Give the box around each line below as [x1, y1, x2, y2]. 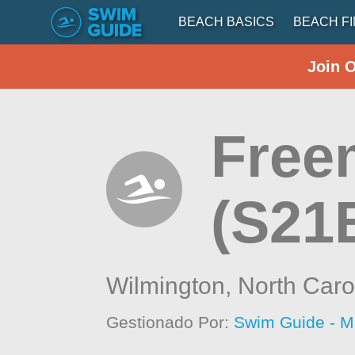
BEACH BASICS [178, 15, 274, 29]
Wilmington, [106, 273, 239, 299]
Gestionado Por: [106, 313, 235, 331]
